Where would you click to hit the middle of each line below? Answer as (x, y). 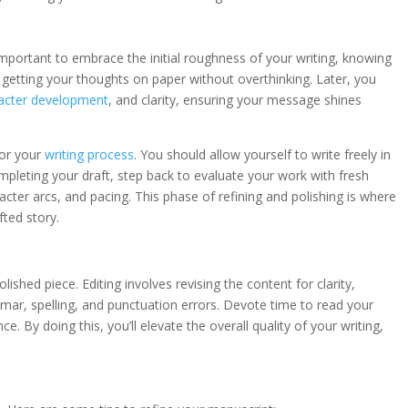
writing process (89, 155)
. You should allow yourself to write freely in (262, 155)
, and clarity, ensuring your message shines (235, 100)
